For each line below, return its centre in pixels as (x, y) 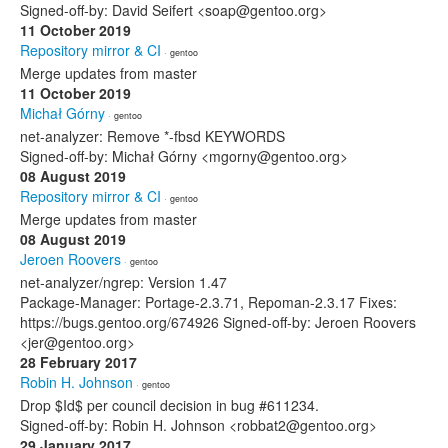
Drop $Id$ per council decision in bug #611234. (169, 405)
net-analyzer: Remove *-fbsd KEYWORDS (152, 136)
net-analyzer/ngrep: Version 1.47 (123, 282)
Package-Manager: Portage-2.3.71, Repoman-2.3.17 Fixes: (208, 302)
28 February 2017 (78, 362)
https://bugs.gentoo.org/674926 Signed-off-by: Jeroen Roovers (218, 322)
